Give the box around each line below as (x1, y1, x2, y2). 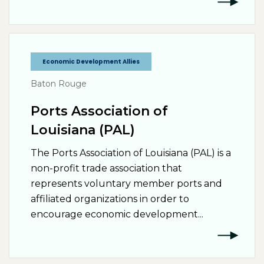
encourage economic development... (31, 209, 203, 220)
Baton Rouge (31, 78, 87, 89)
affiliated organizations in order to (31, 193, 189, 204)
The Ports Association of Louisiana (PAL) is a (31, 147, 231, 159)
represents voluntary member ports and (31, 178, 222, 189)
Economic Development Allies (42, 57, 140, 66)
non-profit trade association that (31, 163, 182, 174)
